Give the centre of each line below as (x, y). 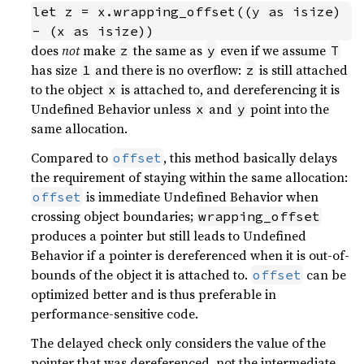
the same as (168, 51)
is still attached (302, 70)
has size (56, 70)
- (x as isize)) (94, 31)
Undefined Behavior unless (113, 109)
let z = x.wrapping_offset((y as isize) (187, 12)
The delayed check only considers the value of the (179, 343)
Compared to (71, 158)
